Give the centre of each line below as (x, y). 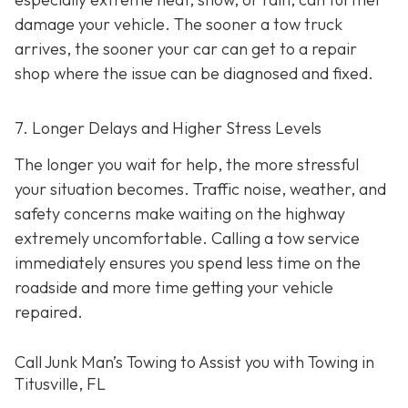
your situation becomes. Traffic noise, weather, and (200, 189)
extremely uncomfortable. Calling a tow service (187, 238)
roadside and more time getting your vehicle (174, 287)
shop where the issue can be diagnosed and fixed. (194, 74)
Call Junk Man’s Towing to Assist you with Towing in (194, 362)
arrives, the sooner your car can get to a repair (186, 49)
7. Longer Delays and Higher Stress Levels (168, 128)
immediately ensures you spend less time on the (188, 262)
